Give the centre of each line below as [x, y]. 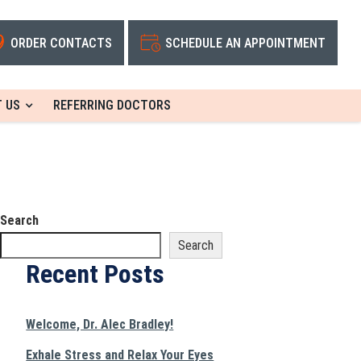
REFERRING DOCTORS [112, 105]
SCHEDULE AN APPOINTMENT [245, 43]
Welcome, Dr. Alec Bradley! [100, 324]
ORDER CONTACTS [61, 43]
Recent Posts [95, 274]
